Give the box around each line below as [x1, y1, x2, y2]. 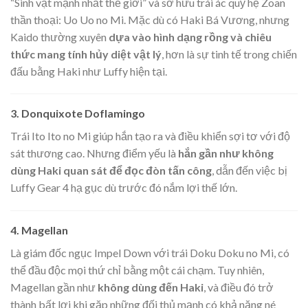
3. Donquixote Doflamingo [10, 107, 145, 120]
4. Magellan [10, 223, 68, 237]
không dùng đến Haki [98, 280, 203, 294]
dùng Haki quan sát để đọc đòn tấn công [10, 164, 212, 177]
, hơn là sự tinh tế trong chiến [162, 47, 297, 60]
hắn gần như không [178, 146, 274, 160]
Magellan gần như [10, 280, 98, 294]
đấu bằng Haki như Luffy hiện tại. [10, 64, 167, 78]
